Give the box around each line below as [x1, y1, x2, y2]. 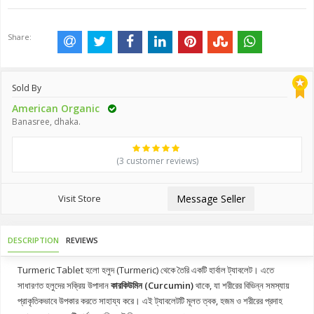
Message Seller [177, 192, 245, 206]
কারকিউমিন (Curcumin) [111, 279, 193, 292]
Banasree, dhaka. [12, 116, 81, 128]
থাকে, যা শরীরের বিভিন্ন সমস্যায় [193, 279, 289, 292]
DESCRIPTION [8, 235, 59, 246]
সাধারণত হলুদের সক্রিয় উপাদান [18, 279, 111, 292]
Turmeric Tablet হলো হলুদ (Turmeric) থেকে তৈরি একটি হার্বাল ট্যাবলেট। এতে [18, 264, 274, 277]
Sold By [12, 82, 41, 95]
